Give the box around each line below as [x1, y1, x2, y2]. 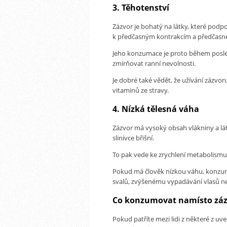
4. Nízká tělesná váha [112, 103, 199, 115]
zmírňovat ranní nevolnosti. [112, 58, 196, 68]
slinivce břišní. [112, 133, 154, 142]
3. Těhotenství [112, 2, 169, 13]
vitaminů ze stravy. [112, 85, 169, 95]
